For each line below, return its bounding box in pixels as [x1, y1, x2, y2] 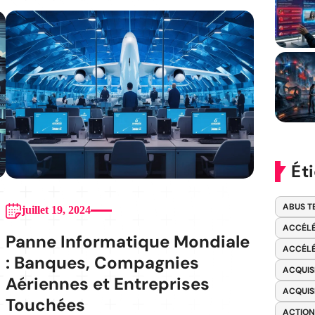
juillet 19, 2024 [21, 204, 91, 217]
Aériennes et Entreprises [5, 273, 210, 295]
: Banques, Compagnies [5, 252, 199, 274]
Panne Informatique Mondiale [5, 231, 250, 253]
